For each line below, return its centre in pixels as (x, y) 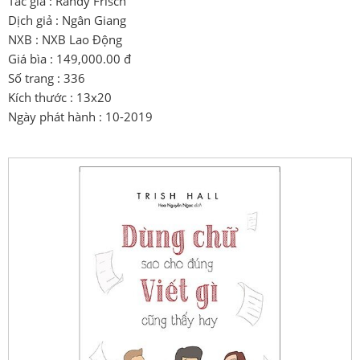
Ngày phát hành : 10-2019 (81, 117)
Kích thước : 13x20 (60, 98)
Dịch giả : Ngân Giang (67, 20)
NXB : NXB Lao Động (65, 40)
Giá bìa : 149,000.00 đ (70, 59)
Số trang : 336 (47, 78)
